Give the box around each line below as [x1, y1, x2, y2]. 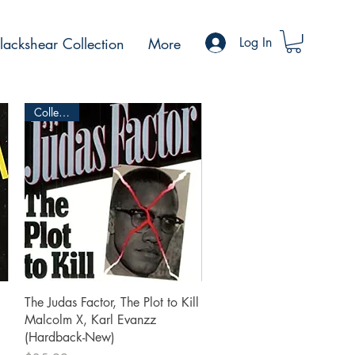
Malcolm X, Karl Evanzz [24, 311, 156, 328]
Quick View [84, 292, 142, 308]
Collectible [58, 105, 70, 120]
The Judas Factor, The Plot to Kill [24, 293, 199, 311]
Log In [239, 34, 272, 51]
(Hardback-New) [24, 328, 115, 345]
